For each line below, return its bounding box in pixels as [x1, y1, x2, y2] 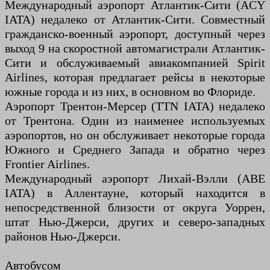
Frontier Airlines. [5, 157, 90, 171]
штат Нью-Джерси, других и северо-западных [5, 215, 265, 229]
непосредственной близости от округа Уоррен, [5, 201, 265, 215]
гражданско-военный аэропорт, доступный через [5, 27, 265, 41]
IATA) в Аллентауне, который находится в [5, 186, 265, 200]
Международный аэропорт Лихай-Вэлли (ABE [5, 172, 265, 186]
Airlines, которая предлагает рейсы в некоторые [5, 71, 265, 84]
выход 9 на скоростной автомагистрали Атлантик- [5, 42, 265, 55]
